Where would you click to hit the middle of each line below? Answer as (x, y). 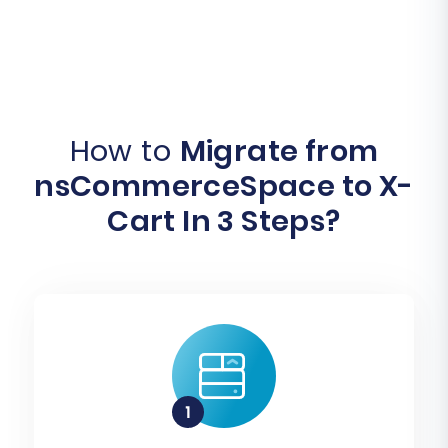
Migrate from (279, 151)
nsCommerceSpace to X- (224, 186)
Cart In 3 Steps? (224, 221)
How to (124, 151)
